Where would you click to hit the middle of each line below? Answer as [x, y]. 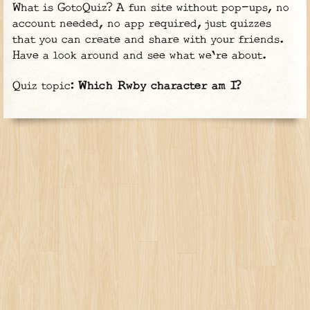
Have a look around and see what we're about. [140, 56]
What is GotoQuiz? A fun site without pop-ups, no [151, 8]
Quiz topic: [46, 86]
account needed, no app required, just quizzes [142, 24]
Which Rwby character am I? [160, 86]
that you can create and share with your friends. [148, 40]
